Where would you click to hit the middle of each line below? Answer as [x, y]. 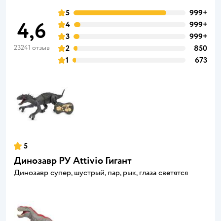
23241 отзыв [32, 48]
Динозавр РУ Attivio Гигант [73, 161]
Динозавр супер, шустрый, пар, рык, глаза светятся [101, 173]
